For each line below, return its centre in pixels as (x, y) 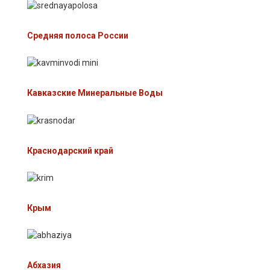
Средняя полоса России (78, 36)
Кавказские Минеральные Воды (95, 93)
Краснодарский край (70, 150)
